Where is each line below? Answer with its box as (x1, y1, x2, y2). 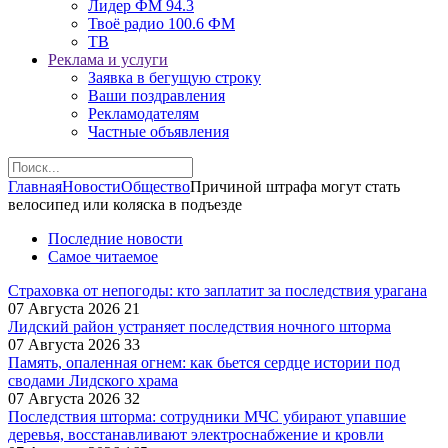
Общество (121, 178, 190, 195)
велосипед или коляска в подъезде (8, 196, 242, 213)
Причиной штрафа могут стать (190, 178, 400, 195)
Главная (8, 178, 62, 195)
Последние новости (48, 230, 183, 247)
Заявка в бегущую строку (88, 69, 261, 86)
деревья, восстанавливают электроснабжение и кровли (8, 426, 384, 443)
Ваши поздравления (88, 87, 225, 104)
